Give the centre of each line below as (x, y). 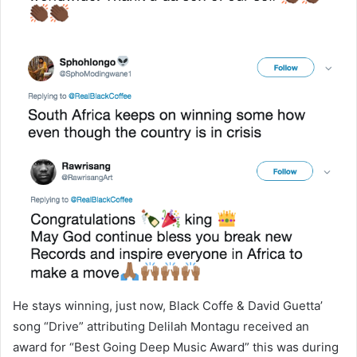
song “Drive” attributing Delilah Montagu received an (161, 326)
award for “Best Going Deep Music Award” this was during (176, 347)
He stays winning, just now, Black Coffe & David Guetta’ (168, 305)
